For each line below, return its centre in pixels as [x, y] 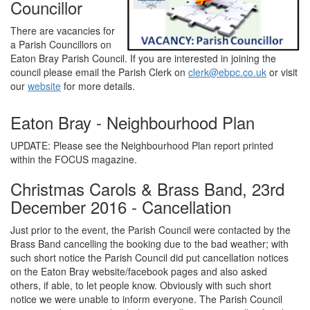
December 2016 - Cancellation [121, 207]
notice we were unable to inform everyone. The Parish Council [146, 299]
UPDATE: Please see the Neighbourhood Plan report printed [142, 146]
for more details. [98, 86]
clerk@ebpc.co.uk [227, 72]
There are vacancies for [63, 31]
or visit [282, 72]
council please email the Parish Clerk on [99, 72]
